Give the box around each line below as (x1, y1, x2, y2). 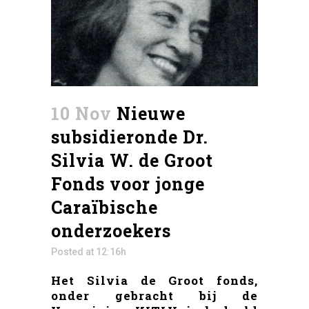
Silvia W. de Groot (51, 149, 213, 172)
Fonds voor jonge (51, 172, 205, 196)
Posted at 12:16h (51, 246, 126, 258)
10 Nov (51, 102, 112, 126)
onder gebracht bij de (51, 288, 258, 304)
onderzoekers (51, 219, 171, 243)
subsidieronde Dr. (51, 126, 208, 149)
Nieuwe (112, 102, 186, 126)
